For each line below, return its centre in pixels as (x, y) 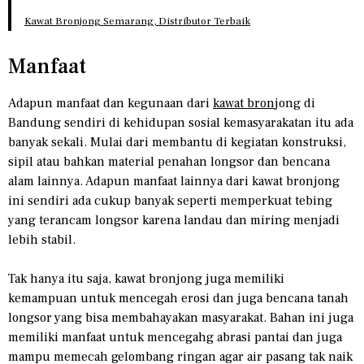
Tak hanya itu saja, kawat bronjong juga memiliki (146, 278)
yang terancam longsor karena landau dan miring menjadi (174, 220)
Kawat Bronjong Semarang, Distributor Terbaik (137, 21)
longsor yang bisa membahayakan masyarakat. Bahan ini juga (181, 317)
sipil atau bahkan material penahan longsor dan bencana (169, 161)
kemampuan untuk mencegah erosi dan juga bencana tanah (178, 298)
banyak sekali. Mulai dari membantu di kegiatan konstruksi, (177, 142)
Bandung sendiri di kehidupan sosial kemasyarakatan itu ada (181, 122)
